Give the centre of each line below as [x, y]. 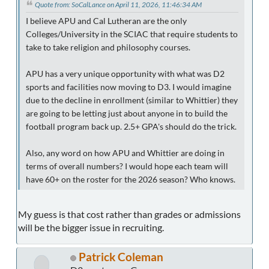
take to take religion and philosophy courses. [108, 47]
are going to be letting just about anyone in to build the [127, 113]
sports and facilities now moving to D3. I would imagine [128, 87]
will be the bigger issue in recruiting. [91, 227]
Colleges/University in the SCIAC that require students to [132, 34]
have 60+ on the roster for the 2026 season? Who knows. [131, 179]
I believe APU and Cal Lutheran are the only [106, 21]
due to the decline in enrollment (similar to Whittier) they [132, 100]
